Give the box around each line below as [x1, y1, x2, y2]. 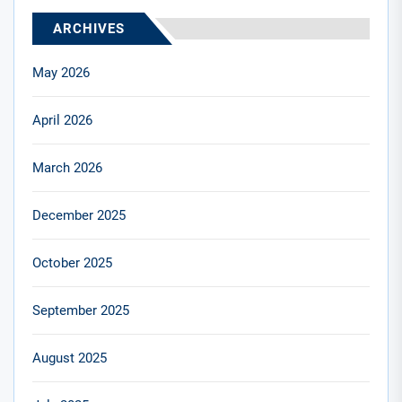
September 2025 [32, 301, 129, 319]
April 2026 [32, 111, 92, 128]
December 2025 [32, 206, 126, 223]
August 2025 [32, 349, 107, 366]
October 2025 [32, 254, 112, 271]
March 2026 [32, 159, 102, 176]
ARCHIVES [53, 20, 125, 37]
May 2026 [32, 64, 90, 81]
